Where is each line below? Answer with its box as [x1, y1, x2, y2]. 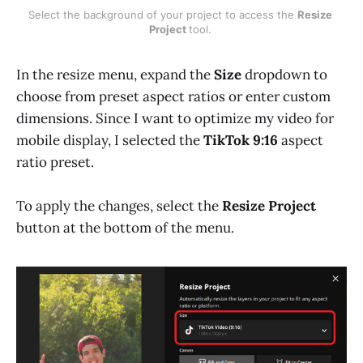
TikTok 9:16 [203, 131, 278, 150]
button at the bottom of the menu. [16, 219, 234, 237]
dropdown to [241, 66, 327, 84]
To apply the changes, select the [16, 197, 222, 216]
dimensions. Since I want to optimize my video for [16, 109, 334, 128]
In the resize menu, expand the [16, 66, 214, 84]
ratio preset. [16, 153, 94, 172]
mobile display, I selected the [16, 131, 203, 150]
